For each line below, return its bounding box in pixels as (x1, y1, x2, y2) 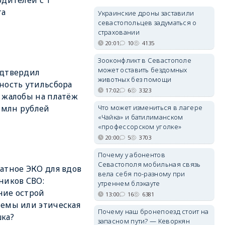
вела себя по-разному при (97, 169, 185, 178)
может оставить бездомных (97, 65, 187, 74)
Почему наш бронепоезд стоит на (97, 207, 209, 216)
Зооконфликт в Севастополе (97, 56, 192, 65)
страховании (97, 28, 140, 37)
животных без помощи (97, 75, 172, 84)
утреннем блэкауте (97, 179, 160, 188)
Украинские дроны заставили (97, 9, 194, 18)
